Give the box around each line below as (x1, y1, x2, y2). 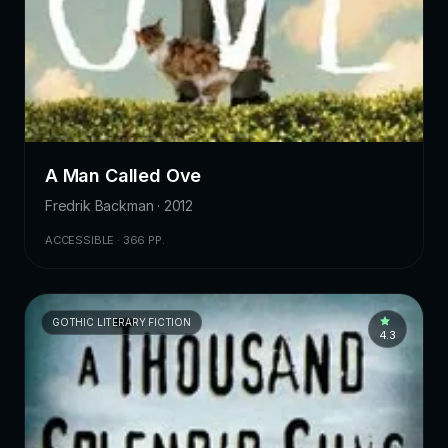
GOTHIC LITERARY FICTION (52, 316, 191, 329)
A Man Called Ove (45, 165, 202, 187)
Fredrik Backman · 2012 (45, 197, 194, 215)
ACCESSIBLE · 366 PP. (45, 233, 165, 248)
